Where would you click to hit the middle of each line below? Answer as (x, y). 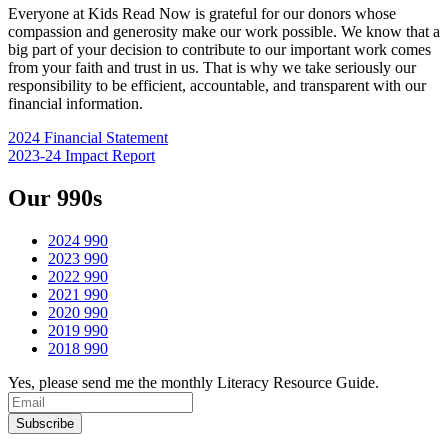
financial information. (75, 104)
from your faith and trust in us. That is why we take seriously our (212, 68)
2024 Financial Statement (88, 138)
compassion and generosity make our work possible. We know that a (224, 32)
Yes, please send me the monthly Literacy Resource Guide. (193, 383)
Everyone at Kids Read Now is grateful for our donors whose (202, 14)
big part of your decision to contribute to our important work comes (219, 50)
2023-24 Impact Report (81, 156)
